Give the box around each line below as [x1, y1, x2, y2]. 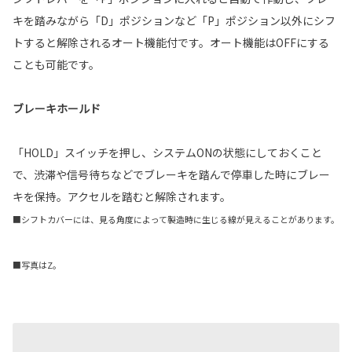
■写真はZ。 [13, 258, 61, 271]
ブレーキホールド [13, 100, 101, 116]
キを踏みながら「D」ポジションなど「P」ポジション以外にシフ [13, 12, 335, 28]
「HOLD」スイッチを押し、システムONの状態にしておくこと [13, 144, 322, 160]
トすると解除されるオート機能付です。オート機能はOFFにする [13, 34, 329, 50]
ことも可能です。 [13, 56, 100, 72]
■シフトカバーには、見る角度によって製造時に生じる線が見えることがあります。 [13, 212, 339, 225]
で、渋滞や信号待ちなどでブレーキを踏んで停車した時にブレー [13, 166, 330, 182]
